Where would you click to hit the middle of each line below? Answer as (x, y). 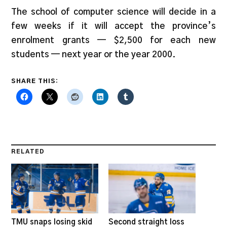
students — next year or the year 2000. (94, 55)
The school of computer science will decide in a (113, 12)
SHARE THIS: (35, 81)
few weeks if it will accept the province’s (113, 26)
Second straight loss (146, 222)
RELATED (28, 152)
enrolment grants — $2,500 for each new (113, 41)
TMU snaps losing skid (52, 222)
